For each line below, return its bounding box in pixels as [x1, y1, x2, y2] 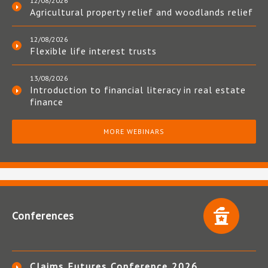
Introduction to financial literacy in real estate [30, 84, 246, 96]
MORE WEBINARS [103, 127, 165, 136]
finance [30, 96, 63, 108]
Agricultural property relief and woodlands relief [30, 6, 253, 19]
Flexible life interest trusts [30, 45, 157, 57]
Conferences [12, 209, 74, 223]
